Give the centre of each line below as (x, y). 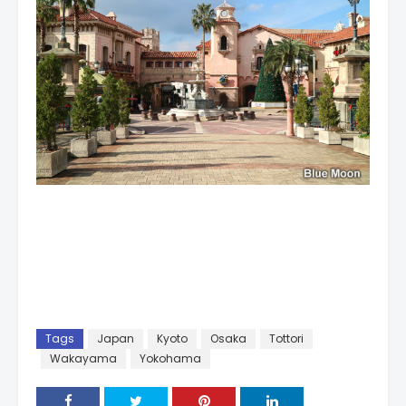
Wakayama (83, 358)
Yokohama (170, 358)
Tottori (286, 338)
